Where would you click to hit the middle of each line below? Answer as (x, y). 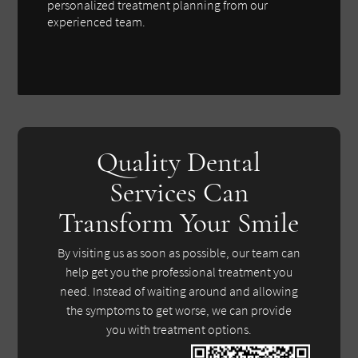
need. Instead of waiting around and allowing (179, 291)
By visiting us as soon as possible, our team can (179, 253)
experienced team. (97, 21)
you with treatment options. (179, 330)
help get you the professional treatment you (179, 272)
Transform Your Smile (179, 223)
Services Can (179, 192)
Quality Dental (179, 162)
